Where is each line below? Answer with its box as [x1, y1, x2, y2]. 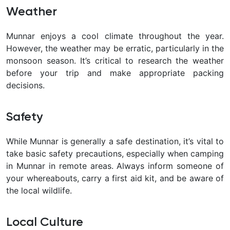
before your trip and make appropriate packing [6, 68, 224, 79]
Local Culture [6, 216, 83, 229]
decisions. [6, 80, 45, 91]
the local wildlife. [6, 185, 72, 196]
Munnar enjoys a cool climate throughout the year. [6, 31, 224, 42]
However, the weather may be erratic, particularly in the [6, 43, 224, 54]
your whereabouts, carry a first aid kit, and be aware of [6, 173, 224, 184]
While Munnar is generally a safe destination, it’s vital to [6, 136, 224, 147]
